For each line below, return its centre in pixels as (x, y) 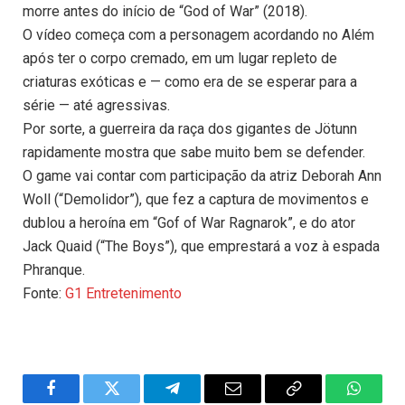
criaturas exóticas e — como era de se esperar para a (190, 82)
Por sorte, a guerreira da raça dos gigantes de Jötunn (190, 129)
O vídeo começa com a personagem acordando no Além (198, 35)
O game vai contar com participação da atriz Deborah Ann (202, 176)
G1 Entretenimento (123, 294)
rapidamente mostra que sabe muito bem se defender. (194, 153)
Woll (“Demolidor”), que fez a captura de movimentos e (196, 200)
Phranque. (54, 270)
